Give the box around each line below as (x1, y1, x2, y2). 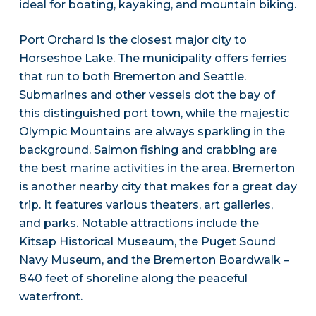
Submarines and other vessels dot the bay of (18, 88, 275, 102)
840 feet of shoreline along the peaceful (18, 272, 248, 286)
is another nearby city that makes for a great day (18, 180, 297, 194)
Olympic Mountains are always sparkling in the (18, 125, 285, 139)
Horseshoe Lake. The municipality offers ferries (18, 51, 287, 66)
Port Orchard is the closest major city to (18, 33, 247, 47)
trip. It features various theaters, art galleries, (18, 198, 273, 212)
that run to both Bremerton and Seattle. (18, 70, 246, 84)
